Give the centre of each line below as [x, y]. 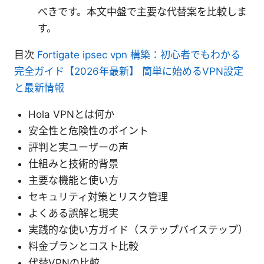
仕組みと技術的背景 [73, 164]
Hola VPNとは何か [71, 114]
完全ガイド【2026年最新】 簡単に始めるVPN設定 [129, 71]
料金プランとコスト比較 [83, 246]
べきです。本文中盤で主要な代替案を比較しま [142, 11]
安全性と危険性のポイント [88, 131]
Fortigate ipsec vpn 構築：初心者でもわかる [139, 55]
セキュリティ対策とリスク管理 [98, 197]
